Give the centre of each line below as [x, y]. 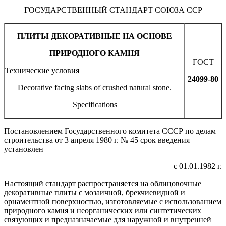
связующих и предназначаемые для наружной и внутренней [108, 219]
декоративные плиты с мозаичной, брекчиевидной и [95, 192]
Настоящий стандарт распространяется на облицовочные [103, 183]
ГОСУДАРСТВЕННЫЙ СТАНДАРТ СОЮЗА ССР [113, 10]
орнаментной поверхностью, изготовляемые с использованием [113, 201]
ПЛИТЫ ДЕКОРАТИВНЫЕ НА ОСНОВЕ [95, 36]
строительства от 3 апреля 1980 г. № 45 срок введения [97, 140]
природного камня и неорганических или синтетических [103, 210]
